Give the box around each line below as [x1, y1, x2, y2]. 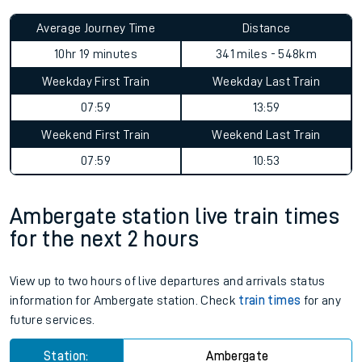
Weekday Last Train [212, 75, 321, 88]
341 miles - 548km [216, 48, 317, 61]
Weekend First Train [41, 128, 150, 141]
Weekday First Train [41, 75, 150, 88]
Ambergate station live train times [10, 205, 339, 228]
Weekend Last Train [212, 128, 321, 141]
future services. [10, 314, 95, 326]
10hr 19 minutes [53, 48, 138, 61]
